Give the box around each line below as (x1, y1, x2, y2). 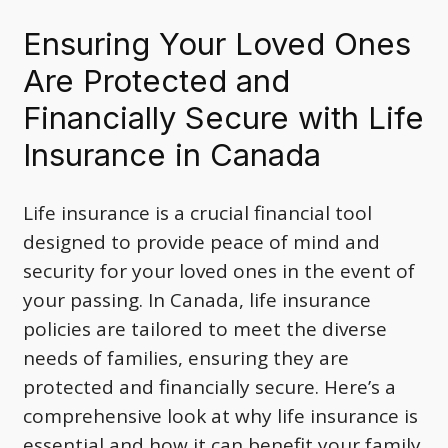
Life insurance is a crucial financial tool (23, 199, 372, 226)
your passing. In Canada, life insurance (23, 286, 371, 313)
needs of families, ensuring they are (23, 344, 349, 371)
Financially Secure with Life (23, 99, 424, 137)
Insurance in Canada (23, 136, 321, 174)
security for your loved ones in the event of (23, 257, 415, 284)
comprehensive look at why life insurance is (23, 402, 418, 429)
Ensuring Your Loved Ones (23, 25, 411, 63)
